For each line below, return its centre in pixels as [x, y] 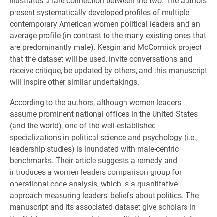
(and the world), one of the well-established [83, 125]
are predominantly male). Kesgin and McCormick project [106, 47]
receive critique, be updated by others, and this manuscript [108, 70]
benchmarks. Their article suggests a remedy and [93, 160]
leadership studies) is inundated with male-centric [94, 148]
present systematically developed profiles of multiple [100, 12]
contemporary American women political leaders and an [105, 23]
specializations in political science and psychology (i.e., [104, 137]
